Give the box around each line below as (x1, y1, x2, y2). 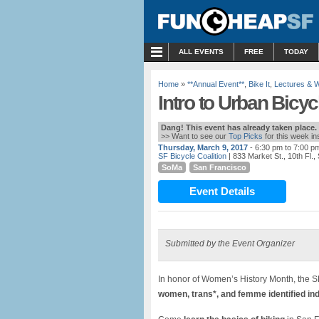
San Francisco (193, 163, 246, 172)
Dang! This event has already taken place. (161, 123, 317, 132)
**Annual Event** (187, 80, 244, 88)
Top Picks (229, 132, 263, 140)
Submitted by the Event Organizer (165, 239, 295, 249)
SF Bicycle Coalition (158, 152, 226, 160)
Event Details (189, 185, 255, 197)
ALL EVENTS (179, 48, 224, 56)
